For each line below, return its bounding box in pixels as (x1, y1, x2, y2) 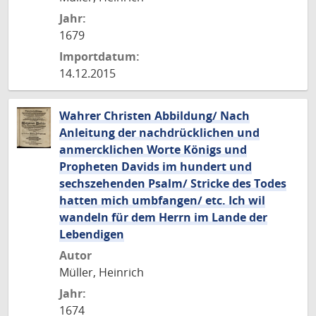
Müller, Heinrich (59, 265, 144, 280)
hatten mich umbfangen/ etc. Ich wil (59, 193, 265, 208)
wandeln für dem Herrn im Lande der (59, 209, 267, 225)
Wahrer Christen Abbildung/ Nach (59, 108, 250, 123)
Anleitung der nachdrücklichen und (59, 125, 260, 140)
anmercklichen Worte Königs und (59, 142, 247, 157)
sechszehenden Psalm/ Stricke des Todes (59, 176, 286, 191)
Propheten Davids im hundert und (59, 159, 252, 174)
